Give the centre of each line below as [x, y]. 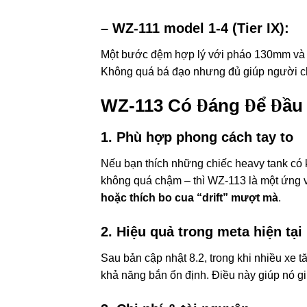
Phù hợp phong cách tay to [205, 137]
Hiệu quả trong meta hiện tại [209, 231]
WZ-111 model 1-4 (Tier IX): [201, 28]
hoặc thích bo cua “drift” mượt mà [189, 198]
